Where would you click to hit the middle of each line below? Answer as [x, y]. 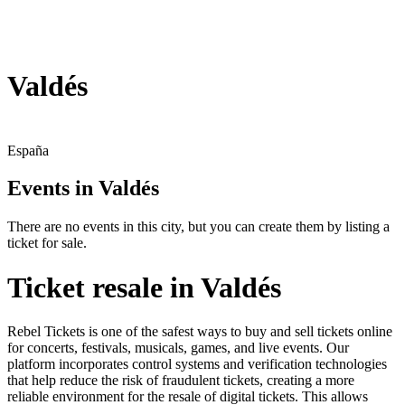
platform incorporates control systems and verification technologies [197, 364]
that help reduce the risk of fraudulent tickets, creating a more [181, 381]
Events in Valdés [83, 188]
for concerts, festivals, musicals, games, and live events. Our [178, 348]
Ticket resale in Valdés [144, 287]
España [28, 150]
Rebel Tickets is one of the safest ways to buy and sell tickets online [200, 332]
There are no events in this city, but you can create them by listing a [198, 227]
